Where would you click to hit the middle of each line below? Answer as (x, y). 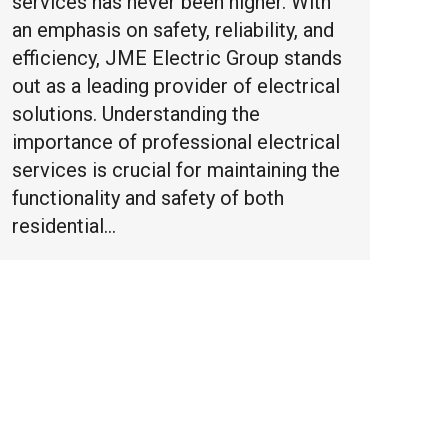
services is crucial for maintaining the (176, 170)
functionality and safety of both (148, 198)
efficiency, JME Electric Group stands (177, 58)
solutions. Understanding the (136, 114)
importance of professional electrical (176, 142)
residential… (64, 226)
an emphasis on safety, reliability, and (173, 30)
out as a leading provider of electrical (176, 86)
